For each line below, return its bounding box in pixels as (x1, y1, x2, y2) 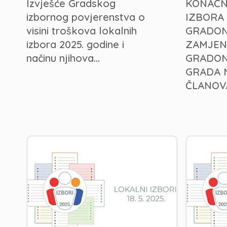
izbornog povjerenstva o (26, 11, 145, 23)
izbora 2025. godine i (26, 38, 124, 51)
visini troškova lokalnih (26, 24, 137, 37)
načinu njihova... (26, 52, 100, 64)
